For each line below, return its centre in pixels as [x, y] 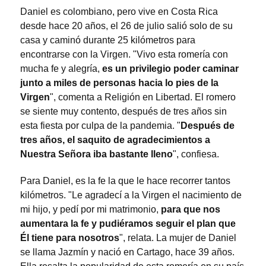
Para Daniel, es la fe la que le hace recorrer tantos [125, 181]
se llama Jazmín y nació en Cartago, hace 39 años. [127, 252]
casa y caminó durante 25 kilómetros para [108, 40]
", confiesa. [196, 154]
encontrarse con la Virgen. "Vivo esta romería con [124, 55]
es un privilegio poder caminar [169, 69]
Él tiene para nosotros [70, 238]
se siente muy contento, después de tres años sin [123, 112]
